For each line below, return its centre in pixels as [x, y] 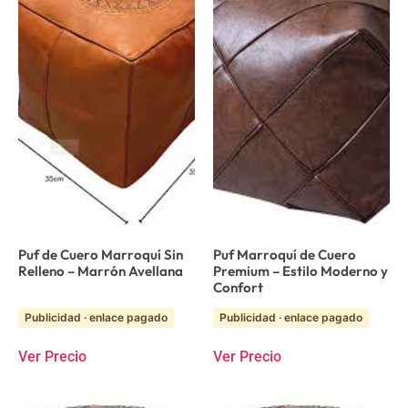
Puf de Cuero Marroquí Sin [101, 254]
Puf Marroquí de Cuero [285, 254]
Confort [238, 287]
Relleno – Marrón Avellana [101, 270]
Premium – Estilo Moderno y [301, 270]
